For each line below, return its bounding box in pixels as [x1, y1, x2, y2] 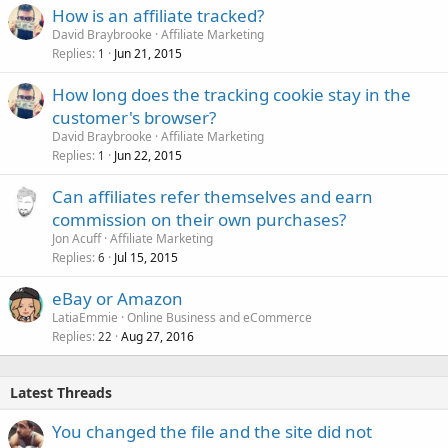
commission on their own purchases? [52, 208, 346, 231]
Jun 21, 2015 [114, 45, 182, 62]
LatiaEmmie [52, 309, 118, 326]
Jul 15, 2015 [114, 249, 178, 266]
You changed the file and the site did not [52, 420, 372, 443]
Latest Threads [10, 383, 112, 402]
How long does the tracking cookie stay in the [52, 83, 411, 106]
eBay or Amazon [52, 287, 183, 310]
